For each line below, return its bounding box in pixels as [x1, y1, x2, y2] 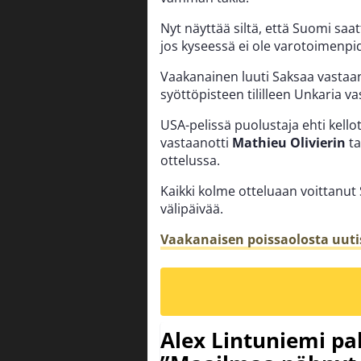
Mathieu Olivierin [232, 134, 346, 152]
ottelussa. [160, 151, 220, 170]
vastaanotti [160, 134, 232, 152]
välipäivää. [160, 200, 223, 218]
